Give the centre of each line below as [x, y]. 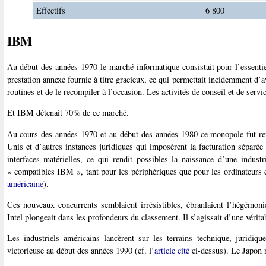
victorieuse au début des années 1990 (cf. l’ [80, 251]
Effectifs [51, 10]
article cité [172, 251]
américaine [25, 183]
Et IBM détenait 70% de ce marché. [68, 113]
